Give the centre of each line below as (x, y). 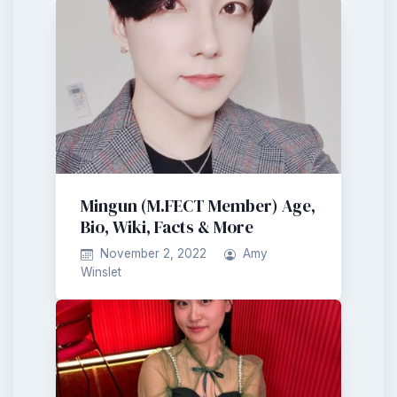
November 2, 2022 (153, 254)
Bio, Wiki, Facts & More (167, 227)
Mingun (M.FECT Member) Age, (198, 206)
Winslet (101, 272)
